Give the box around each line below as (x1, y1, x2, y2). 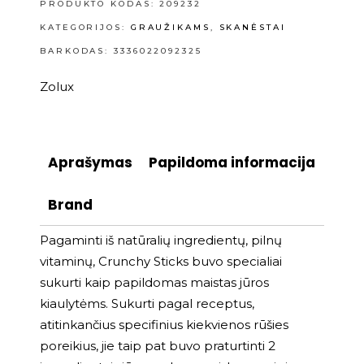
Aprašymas (48, 153, 132, 173)
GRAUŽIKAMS (130, 22, 210, 33)
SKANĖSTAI (219, 22, 286, 33)
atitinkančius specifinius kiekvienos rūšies (40, 317, 288, 333)
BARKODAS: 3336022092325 (40, 45, 202, 57)
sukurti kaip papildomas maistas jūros (40, 275, 269, 291)
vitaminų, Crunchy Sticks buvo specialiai (40, 253, 282, 270)
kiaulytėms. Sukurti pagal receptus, (40, 296, 254, 312)
